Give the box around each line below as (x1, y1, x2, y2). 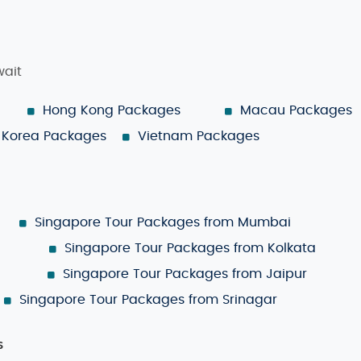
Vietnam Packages (138, 129, 259, 143)
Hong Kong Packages (42, 103, 180, 117)
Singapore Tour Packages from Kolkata (64, 241, 316, 255)
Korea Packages (2, 129, 106, 143)
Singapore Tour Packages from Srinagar (19, 293, 277, 306)
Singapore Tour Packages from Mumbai (34, 215, 291, 229)
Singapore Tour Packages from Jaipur (63, 267, 307, 280)
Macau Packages (240, 103, 353, 117)
